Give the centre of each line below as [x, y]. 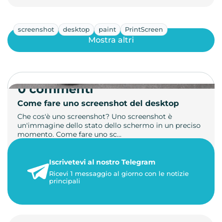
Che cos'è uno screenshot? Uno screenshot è [95, 116]
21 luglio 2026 [41, 153]
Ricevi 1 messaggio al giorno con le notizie [119, 173]
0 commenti [55, 89]
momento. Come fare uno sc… [69, 134]
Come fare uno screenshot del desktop [98, 103]
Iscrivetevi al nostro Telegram [102, 162]
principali [65, 181]
